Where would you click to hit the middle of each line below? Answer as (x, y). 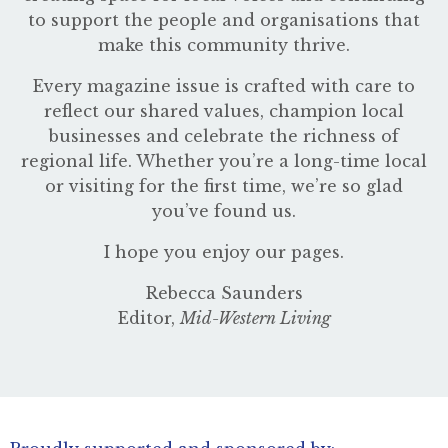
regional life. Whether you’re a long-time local (224, 160)
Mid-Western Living (255, 317)
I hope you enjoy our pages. (224, 251)
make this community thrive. (224, 44)
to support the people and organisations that (224, 19)
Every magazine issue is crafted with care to (224, 85)
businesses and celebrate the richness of (224, 135)
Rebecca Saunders (224, 292)
